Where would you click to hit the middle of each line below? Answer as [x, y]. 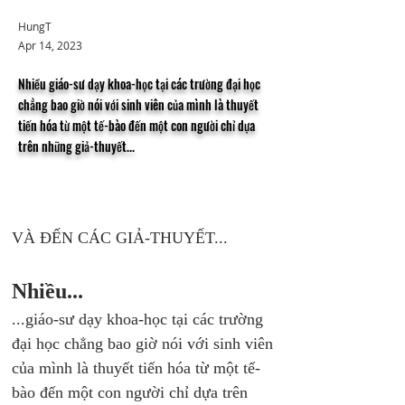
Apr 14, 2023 [50, 45]
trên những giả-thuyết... [76, 146]
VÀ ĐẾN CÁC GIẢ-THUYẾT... [120, 238]
